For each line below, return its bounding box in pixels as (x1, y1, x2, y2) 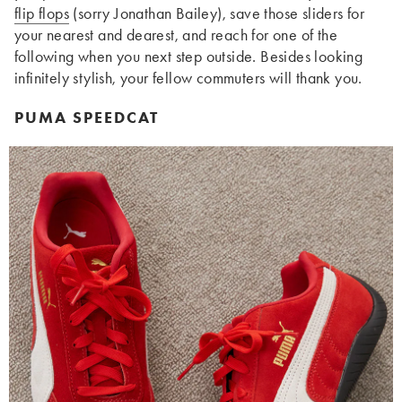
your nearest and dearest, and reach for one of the (14, 24, 337, 45)
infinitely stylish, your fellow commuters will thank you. (14, 67, 363, 88)
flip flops (14, 3, 69, 23)
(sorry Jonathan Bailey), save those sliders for (69, 3, 365, 23)
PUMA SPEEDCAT (14, 107, 159, 127)
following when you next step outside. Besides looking (14, 46, 363, 66)
